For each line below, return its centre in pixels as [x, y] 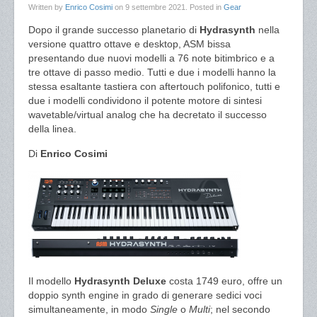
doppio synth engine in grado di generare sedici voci [145, 295]
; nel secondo [240, 309]
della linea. [52, 129]
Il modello [51, 281]
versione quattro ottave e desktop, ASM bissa [129, 44]
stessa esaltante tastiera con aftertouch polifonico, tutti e [154, 86]
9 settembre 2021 [155, 7]
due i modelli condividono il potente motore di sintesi [145, 100]
